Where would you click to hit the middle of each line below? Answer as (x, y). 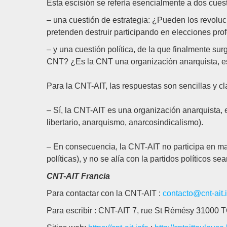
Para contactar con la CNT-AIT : (105, 193)
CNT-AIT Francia (78, 176)
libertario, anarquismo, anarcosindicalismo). (125, 122)
